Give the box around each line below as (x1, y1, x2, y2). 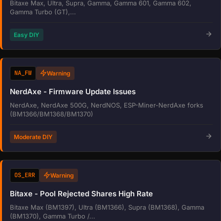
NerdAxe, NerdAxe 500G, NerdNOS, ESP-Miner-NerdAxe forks (10, 101, 203, 109)
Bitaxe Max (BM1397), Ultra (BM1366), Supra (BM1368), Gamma (10, 203, 204, 211)
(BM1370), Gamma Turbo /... (10, 212, 95, 220)
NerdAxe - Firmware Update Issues (10, 86, 136, 96)
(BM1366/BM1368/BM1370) (10, 110, 93, 118)
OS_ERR (14, 171, 35, 179)
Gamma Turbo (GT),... (10, 7, 76, 16)
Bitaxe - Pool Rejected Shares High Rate (10, 188, 153, 198)
